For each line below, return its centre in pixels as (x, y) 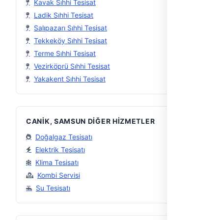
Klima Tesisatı (57, 162)
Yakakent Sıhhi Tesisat (70, 79)
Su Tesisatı (53, 188)
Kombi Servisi (59, 175)
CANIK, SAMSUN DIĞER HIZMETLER (91, 121)
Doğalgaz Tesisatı (64, 137)
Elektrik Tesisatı (60, 150)
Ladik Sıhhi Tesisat (64, 15)
